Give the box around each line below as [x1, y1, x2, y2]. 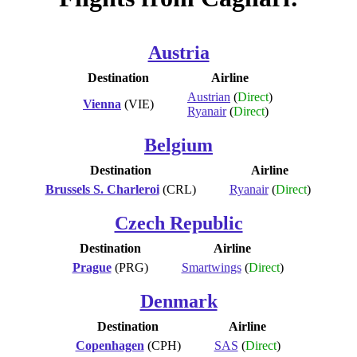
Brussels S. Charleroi [45, 182, 159, 196]
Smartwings [181, 260, 241, 274]
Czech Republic [114, 212, 243, 233]
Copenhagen [75, 338, 144, 352]
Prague [72, 260, 112, 274]
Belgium [144, 134, 213, 155]
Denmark [139, 290, 218, 312]
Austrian [187, 89, 230, 104]
